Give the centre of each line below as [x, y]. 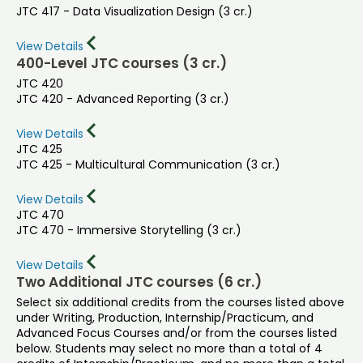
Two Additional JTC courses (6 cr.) [139, 282]
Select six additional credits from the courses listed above [180, 302]
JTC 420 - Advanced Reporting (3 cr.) [123, 98]
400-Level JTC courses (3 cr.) [122, 63]
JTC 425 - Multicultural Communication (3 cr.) [148, 164]
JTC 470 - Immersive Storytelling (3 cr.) [129, 230]
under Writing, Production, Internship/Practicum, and [165, 318]
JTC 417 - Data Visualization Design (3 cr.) [135, 11]
